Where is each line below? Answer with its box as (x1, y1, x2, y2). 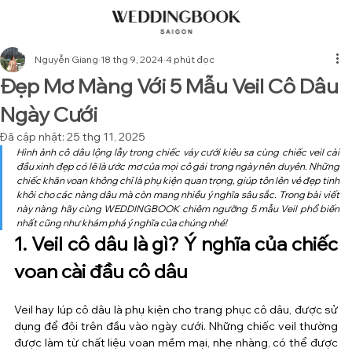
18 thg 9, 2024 (101, 53, 163, 65)
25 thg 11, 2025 (67, 130, 145, 144)
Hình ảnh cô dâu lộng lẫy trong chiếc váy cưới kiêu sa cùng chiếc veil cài (16, 146, 339, 158)
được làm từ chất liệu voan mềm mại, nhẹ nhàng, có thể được (14, 335, 338, 350)
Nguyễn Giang (35, 53, 98, 65)
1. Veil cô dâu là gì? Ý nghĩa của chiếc (14, 232, 338, 255)
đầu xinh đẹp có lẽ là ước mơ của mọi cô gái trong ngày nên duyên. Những (16, 160, 339, 172)
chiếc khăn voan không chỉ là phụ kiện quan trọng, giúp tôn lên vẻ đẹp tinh (16, 174, 339, 186)
